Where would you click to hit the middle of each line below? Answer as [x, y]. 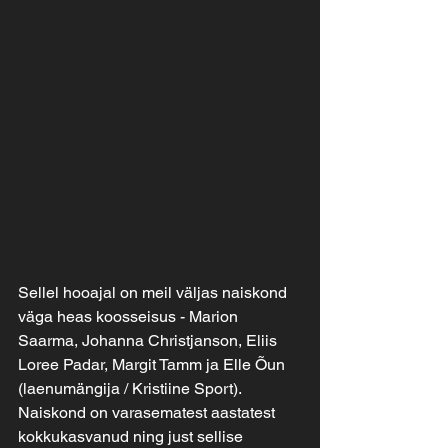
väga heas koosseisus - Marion [130, 317]
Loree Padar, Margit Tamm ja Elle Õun [153, 365]
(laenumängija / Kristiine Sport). [130, 389]
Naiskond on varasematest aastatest [148, 413]
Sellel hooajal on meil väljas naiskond [154, 293]
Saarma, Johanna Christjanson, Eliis [149, 341]
